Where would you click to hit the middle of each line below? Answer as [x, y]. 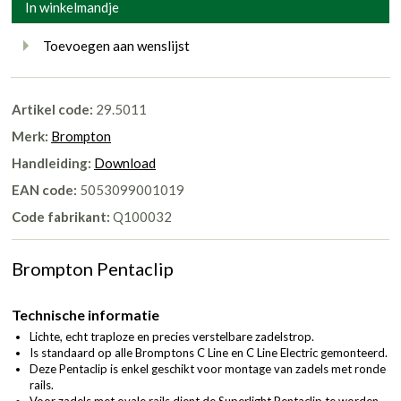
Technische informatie [85, 314]
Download [125, 162]
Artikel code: [52, 109]
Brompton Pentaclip [93, 268]
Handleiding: [51, 162]
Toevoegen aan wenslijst [116, 45]
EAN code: [44, 189]
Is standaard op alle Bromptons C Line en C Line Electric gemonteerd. [209, 352]
